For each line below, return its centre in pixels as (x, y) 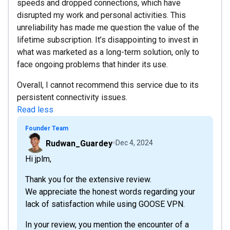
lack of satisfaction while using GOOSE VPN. (105, 204)
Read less (35, 109)
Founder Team (47, 128)
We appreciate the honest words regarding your (110, 191)
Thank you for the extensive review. (88, 179)
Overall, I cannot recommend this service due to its (108, 85)
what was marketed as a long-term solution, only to (108, 52)
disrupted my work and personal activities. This (101, 15)
